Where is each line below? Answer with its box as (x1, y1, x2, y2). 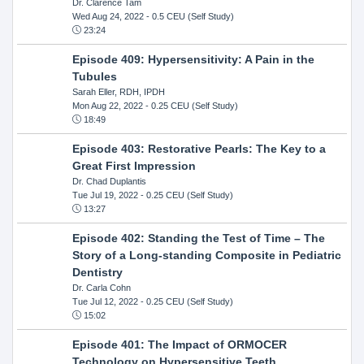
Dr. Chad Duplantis (71, 175, 146, 186)
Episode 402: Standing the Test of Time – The (71, 231, 325, 245)
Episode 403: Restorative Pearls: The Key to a (71, 141, 326, 155)
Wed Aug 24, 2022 (71, 11, 144, 21)
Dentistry (71, 265, 123, 279)
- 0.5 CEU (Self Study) (143, 11, 234, 21)
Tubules (71, 69, 117, 83)
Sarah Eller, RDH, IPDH (71, 86, 165, 97)
